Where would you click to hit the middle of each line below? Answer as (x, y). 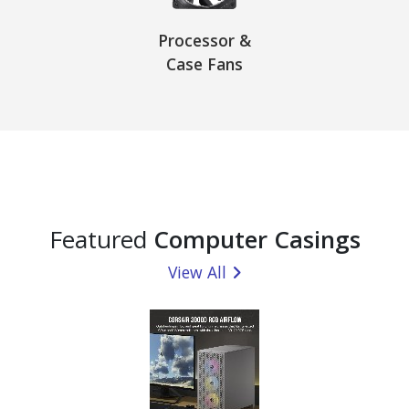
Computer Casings (257, 239)
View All (197, 272)
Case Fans (204, 63)
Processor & (204, 40)
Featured (101, 239)
